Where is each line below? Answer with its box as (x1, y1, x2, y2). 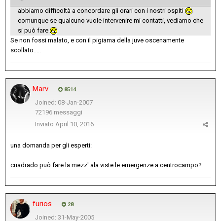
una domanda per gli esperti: (10, 142, 92, 149)
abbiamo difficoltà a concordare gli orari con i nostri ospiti (18, 7, 185, 15)
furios (33, 199, 52, 209)
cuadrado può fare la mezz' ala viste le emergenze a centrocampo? (10, 161, 202, 169)
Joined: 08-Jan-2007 (35, 99, 93, 107)
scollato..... (10, 46, 41, 54)
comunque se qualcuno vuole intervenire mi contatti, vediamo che (18, 17, 203, 25)
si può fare (18, 27, 50, 35)
